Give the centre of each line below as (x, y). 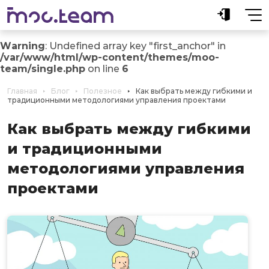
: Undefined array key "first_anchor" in (135, 46)
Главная (22, 91)
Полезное (103, 91)
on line (104, 69)
